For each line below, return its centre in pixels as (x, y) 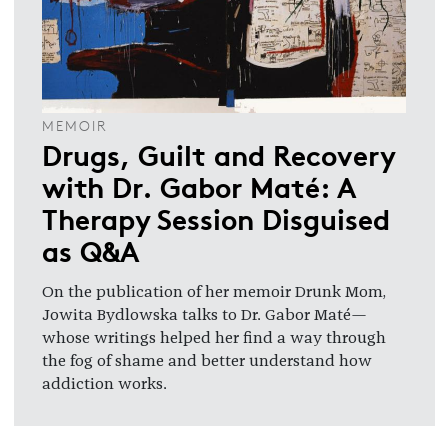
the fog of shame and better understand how (207, 360)
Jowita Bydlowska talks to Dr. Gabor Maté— (204, 314)
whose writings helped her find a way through (214, 337)
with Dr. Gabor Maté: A (198, 185)
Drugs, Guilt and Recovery (218, 153)
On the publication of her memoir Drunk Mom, (214, 291)
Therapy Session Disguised (216, 217)
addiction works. (104, 383)
